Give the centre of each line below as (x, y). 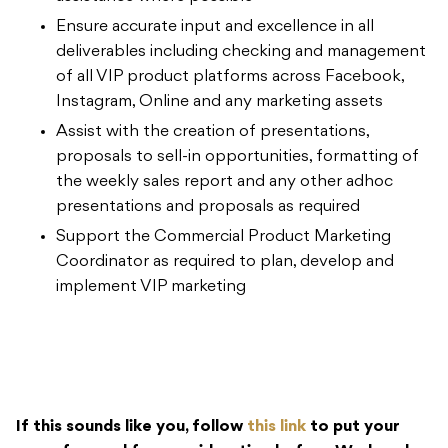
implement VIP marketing (151, 286)
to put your (353, 426)
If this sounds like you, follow (131, 426)
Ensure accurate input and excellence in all (215, 26)
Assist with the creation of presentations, (212, 131)
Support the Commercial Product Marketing (223, 236)
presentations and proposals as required (208, 206)
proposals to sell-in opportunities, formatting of (237, 156)
